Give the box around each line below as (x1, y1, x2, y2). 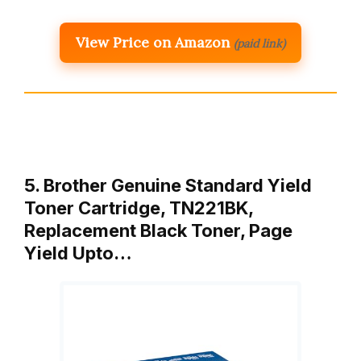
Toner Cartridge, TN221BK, (24, 197, 253, 218)
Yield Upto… (24, 242, 132, 263)
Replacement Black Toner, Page (24, 219, 293, 241)
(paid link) (234, 35, 285, 51)
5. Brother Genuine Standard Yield (24, 174, 312, 196)
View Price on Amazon (76, 32, 230, 52)
